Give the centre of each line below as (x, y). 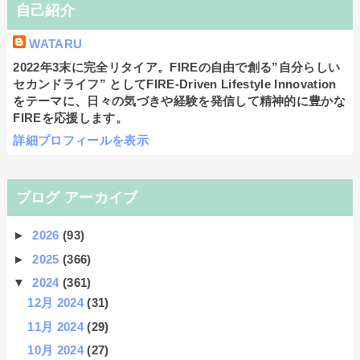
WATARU (56, 44)
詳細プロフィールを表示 (81, 141)
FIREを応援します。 (70, 117)
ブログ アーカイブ (77, 197)
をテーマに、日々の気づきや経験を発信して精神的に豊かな (180, 100)
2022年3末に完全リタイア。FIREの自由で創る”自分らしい (177, 67)
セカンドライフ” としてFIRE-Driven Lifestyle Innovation (175, 84)
